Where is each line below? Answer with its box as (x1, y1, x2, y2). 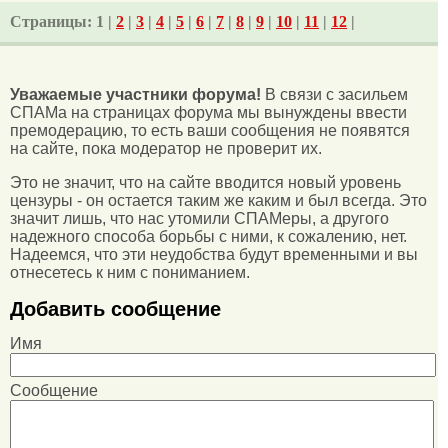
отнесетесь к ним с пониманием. (10, 264, 250, 282)
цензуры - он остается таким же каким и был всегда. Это (10, 192, 427, 210)
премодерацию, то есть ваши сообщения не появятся (10, 122, 410, 140)
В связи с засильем (261, 86, 408, 104)
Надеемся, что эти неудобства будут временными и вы (10, 246, 418, 264)
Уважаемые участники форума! (10, 86, 261, 104)
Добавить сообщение (10, 298, 221, 321)
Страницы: (10, 12, 96, 30)
